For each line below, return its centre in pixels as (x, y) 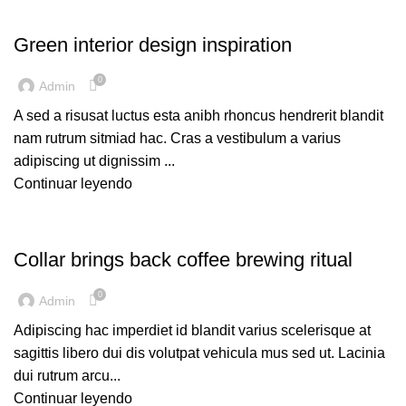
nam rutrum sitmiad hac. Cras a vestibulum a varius (177, 139)
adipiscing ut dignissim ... (94, 161)
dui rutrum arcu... (67, 376)
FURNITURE (54, 229)
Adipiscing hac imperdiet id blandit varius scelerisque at (192, 331)
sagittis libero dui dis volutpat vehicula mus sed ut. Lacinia (199, 353)
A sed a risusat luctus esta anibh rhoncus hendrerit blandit (198, 116)
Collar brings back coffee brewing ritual (183, 260)
